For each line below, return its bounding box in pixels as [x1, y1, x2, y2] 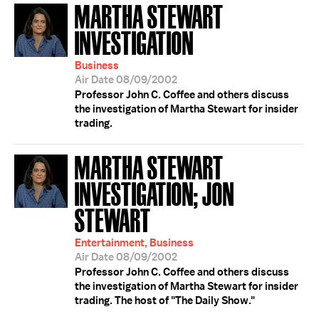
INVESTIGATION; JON [75, 176, 234, 209]
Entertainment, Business [75, 236, 194, 250]
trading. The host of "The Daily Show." [75, 293, 255, 308]
